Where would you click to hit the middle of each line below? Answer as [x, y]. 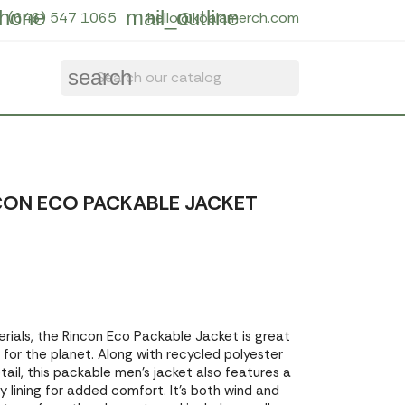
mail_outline [182, 18]
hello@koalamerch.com [223, 18]
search [99, 77]
